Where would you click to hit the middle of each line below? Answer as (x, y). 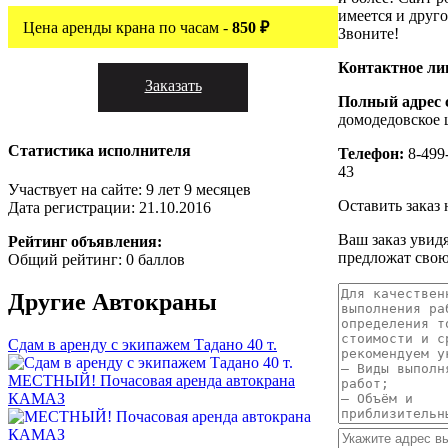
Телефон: (371, 153)
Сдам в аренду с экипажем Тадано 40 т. (142, 344)
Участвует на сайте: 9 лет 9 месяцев (129, 190)
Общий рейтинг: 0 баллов (96, 260)
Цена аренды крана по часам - (127, 27)
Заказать (173, 85)
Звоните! (368, 33)
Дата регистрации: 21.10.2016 (109, 208)
